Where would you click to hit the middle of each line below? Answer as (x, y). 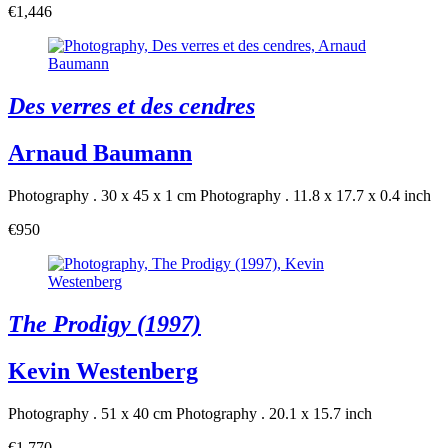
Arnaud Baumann (100, 153)
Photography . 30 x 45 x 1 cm (102, 196)
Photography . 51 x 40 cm (90, 413)
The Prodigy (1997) (104, 323)
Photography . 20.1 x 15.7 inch (274, 413)
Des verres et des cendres (131, 106)
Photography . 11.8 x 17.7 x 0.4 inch (315, 196)
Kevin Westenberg (103, 370)
